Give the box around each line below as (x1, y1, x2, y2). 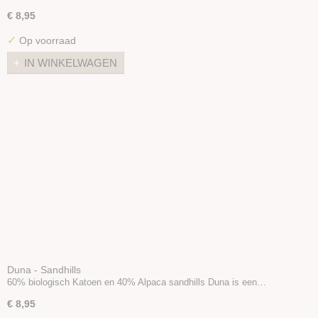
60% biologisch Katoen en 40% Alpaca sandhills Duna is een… (7, 276, 266, 287)
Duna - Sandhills (7, 264, 81, 275)
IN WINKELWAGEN (24, 56, 117, 69)
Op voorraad (16, 35, 76, 46)
